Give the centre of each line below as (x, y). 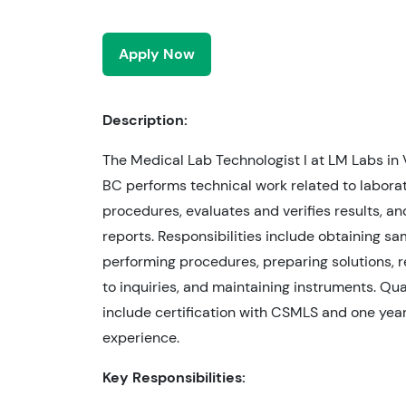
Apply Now (157, 53)
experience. (141, 337)
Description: (145, 120)
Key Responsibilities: (174, 377)
